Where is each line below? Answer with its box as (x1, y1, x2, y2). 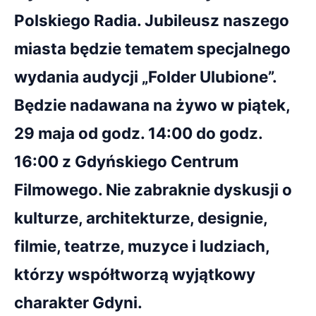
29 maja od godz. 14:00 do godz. (14, 123, 262, 142)
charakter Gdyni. (14, 293, 142, 312)
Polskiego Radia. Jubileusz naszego (14, 11, 289, 30)
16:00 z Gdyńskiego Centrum (14, 152, 238, 171)
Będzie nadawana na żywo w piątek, (14, 95, 290, 114)
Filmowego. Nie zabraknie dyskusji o (14, 180, 292, 199)
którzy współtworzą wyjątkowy (14, 265, 255, 284)
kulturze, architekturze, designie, (14, 208, 267, 227)
